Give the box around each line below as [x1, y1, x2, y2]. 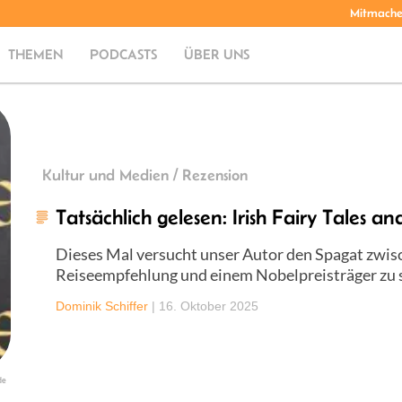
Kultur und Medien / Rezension [42, 165, 248, 184]
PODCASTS [90, 47, 158, 62]
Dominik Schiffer [56, 298, 148, 313]
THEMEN [8, 47, 64, 62]
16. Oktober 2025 [159, 298, 258, 313]
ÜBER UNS [184, 47, 250, 62]
